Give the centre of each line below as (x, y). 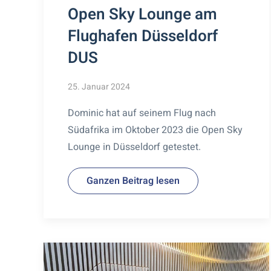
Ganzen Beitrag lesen (133, 181)
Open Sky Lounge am (142, 14)
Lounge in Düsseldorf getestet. (134, 147)
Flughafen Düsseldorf (143, 36)
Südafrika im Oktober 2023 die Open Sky (155, 130)
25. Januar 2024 (99, 87)
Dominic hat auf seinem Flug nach (142, 113)
